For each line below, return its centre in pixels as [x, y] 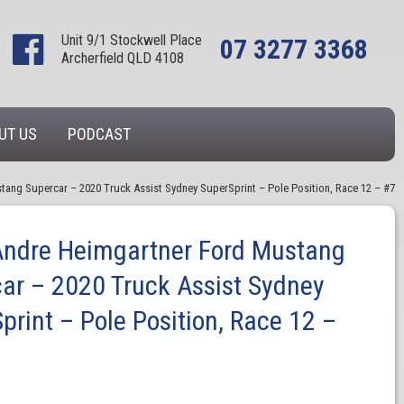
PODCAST [99, 134]
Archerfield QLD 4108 [123, 58]
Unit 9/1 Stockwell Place [132, 40]
